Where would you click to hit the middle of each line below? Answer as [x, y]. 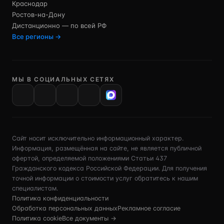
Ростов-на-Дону [38, 14]
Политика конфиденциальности [60, 198]
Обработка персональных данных [65, 208]
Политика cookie [37, 218]
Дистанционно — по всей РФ [59, 25]
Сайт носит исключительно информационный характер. [98, 138]
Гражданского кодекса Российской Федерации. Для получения [109, 168]
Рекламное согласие [149, 208]
